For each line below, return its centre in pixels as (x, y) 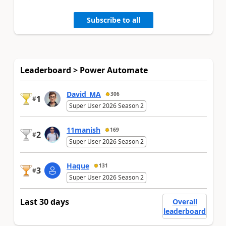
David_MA (84, 94)
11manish (83, 130)
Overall (185, 201)
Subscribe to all (114, 20)
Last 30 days (45, 202)
